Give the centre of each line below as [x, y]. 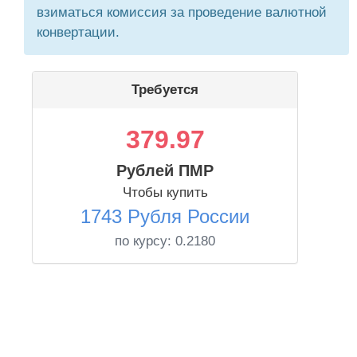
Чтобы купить [165, 192]
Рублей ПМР [165, 171]
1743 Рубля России [165, 216]
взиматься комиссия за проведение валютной [182, 12]
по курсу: [145, 241]
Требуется [165, 90]
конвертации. [78, 32]
